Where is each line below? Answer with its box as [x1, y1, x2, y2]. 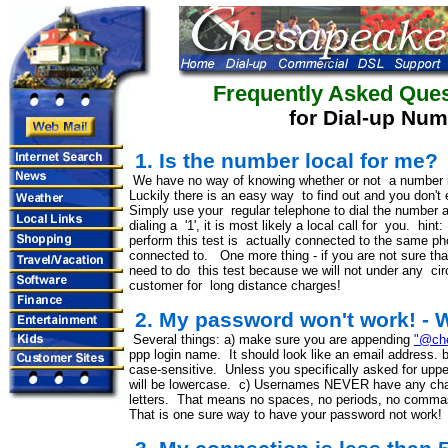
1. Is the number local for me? [129, 149, 438, 172]
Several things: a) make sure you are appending [129, 332, 414, 347]
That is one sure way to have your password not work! [129, 407, 442, 422]
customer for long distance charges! [129, 278, 341, 293]
